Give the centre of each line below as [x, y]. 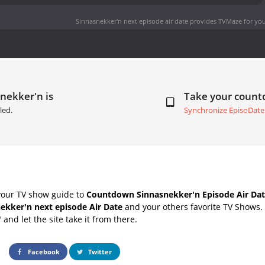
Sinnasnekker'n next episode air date [132, 21]
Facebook [43, 251]
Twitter [99, 251]
